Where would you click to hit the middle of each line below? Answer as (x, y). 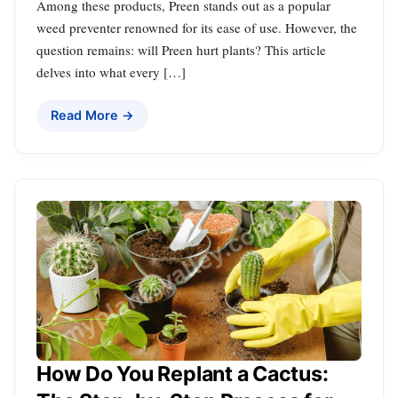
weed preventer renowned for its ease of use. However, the (197, 28)
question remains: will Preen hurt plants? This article (181, 50)
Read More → (92, 115)
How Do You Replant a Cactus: (183, 374)
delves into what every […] (111, 72)
